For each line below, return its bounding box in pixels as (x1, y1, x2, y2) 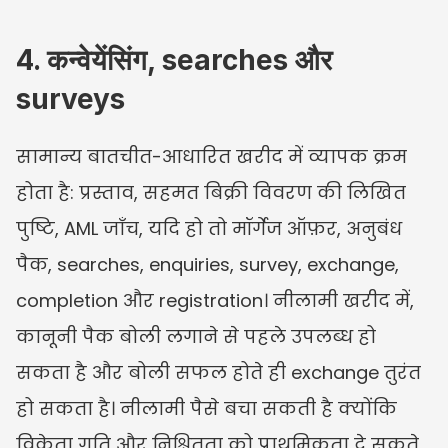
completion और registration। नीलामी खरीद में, (16, 287, 414, 313)
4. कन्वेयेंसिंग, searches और (16, 42, 332, 77)
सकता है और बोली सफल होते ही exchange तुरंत (16, 359, 421, 385)
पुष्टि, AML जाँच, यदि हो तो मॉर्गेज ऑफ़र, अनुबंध (16, 215, 402, 241)
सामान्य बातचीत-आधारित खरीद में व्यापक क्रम (16, 143, 407, 169)
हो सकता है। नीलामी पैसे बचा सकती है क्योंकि (16, 395, 397, 421)
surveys (16, 81, 125, 116)
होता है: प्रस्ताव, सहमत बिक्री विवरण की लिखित (16, 179, 406, 205)
